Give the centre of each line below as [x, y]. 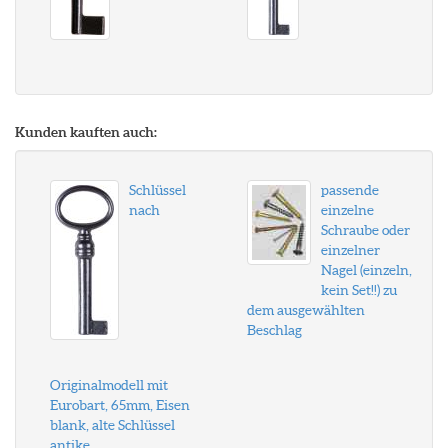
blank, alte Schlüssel [112, 425]
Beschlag [274, 330]
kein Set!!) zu [358, 290]
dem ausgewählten [305, 310]
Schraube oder [365, 230]
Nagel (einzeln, [366, 270]
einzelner [350, 250]
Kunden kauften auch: [86, 132]
